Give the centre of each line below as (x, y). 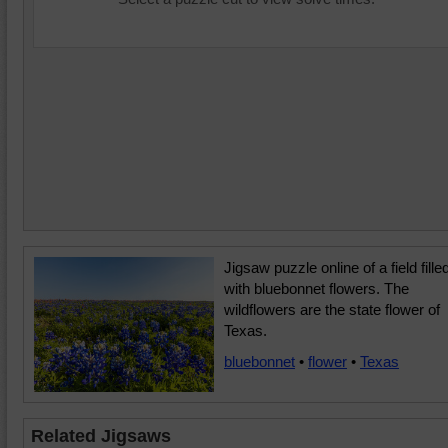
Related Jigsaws (101, 436)
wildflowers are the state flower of (332, 309)
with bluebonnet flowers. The (316, 288)
